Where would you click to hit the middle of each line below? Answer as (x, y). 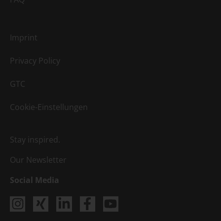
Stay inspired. (35, 139)
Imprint (24, 37)
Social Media (35, 180)
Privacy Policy (35, 60)
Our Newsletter (38, 160)
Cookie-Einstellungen (49, 107)
